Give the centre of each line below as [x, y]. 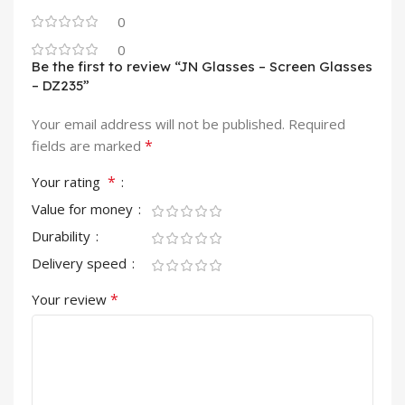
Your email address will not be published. [158, 124]
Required [317, 124]
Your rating [70, 182]
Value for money [84, 209]
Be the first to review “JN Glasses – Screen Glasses [202, 67]
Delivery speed [81, 264]
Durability [63, 236]
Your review [71, 300]
